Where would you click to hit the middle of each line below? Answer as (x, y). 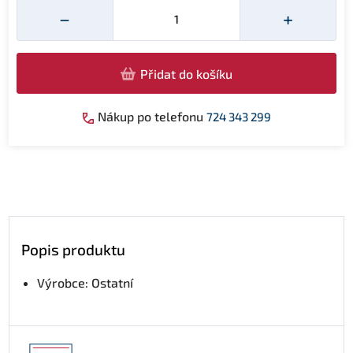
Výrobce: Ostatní (85, 282)
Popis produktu (73, 249)
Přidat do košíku (186, 73)
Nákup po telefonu (150, 116)
